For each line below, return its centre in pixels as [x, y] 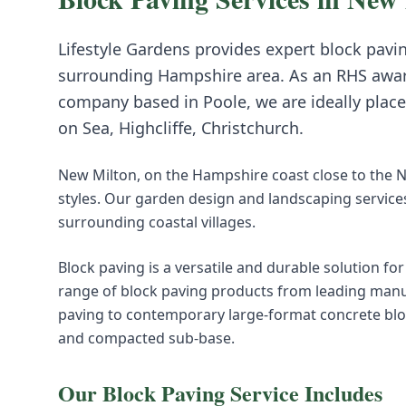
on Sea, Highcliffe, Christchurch [179, 128]
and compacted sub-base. [146, 338]
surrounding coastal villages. [157, 222]
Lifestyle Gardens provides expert [189, 49]
